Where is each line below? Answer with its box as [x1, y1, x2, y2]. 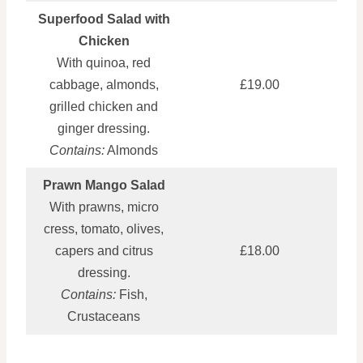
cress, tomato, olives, [44, 221, 164, 236]
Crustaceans [67, 309, 140, 323]
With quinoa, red [57, 55, 151, 70]
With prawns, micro [49, 199, 159, 214]
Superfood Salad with [37, 11, 170, 26]
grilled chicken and [49, 99, 158, 113]
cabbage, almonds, [49, 77, 159, 92]
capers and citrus [54, 243, 153, 258]
